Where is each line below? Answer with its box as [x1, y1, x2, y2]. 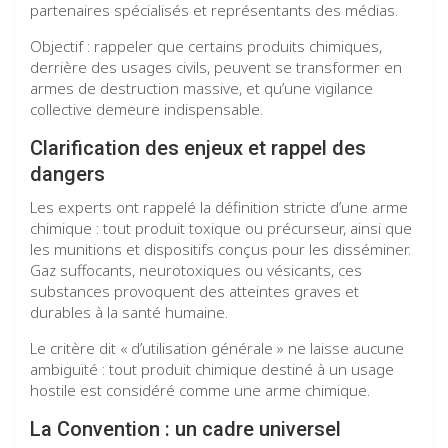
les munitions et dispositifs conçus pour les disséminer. [30, 239, 411, 260]
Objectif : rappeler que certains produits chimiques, [30, 36, 382, 57]
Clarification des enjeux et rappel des [30, 136, 366, 161]
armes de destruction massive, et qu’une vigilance [30, 78, 373, 99]
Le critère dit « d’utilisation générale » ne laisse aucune [30, 338, 404, 359]
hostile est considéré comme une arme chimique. [30, 380, 370, 401]
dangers [30, 162, 105, 187]
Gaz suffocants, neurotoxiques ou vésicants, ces [30, 260, 362, 281]
